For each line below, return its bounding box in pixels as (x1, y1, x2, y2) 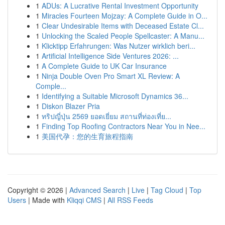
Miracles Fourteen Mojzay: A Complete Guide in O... (42, 11, 207, 21)
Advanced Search (69, 185, 126, 195)
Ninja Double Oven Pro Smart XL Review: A (42, 71, 180, 81)
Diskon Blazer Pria (42, 101, 100, 111)
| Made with (26, 195, 67, 205)
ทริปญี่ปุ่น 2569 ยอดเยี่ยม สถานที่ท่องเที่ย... (42, 111, 171, 121)
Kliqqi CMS (67, 195, 101, 205)
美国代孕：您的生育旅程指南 (42, 131, 133, 141)
